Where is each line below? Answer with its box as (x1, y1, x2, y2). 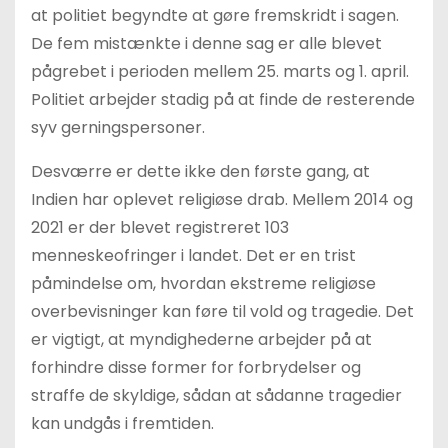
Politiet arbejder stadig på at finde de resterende (31, 88, 415, 111)
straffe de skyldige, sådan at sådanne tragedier (31, 384, 402, 407)
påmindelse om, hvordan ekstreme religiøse (31, 272, 376, 295)
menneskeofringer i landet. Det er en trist (31, 244, 356, 267)
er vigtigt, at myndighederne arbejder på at (31, 328, 372, 351)
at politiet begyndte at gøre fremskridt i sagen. (31, 4, 399, 27)
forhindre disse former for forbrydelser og (31, 356, 361, 379)
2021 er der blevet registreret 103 (31, 216, 289, 239)
